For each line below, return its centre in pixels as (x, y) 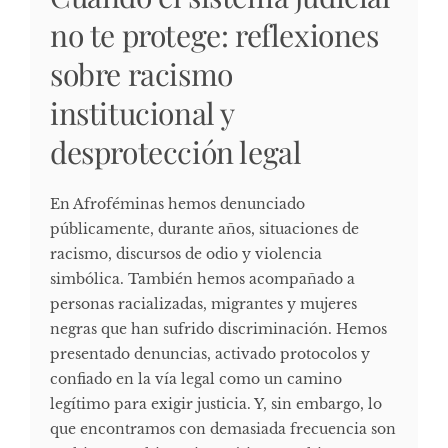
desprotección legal (176, 151)
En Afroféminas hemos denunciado (177, 203)
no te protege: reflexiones (214, 34)
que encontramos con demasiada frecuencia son (223, 428)
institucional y (142, 112)
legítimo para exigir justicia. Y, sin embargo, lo (216, 403)
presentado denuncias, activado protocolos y (210, 353)
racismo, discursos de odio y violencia (186, 253)
